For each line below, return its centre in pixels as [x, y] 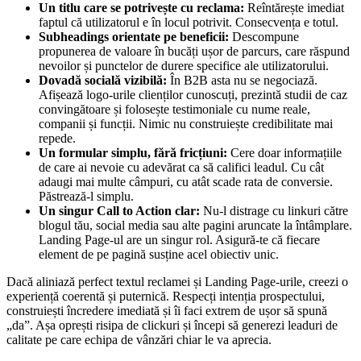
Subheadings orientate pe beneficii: [134, 37]
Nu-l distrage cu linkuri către [274, 211]
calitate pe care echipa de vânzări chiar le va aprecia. [139, 340]
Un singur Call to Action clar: [119, 211]
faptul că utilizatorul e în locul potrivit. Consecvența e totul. [189, 23]
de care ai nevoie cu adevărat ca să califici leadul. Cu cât [181, 168]
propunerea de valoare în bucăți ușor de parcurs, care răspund [194, 52]
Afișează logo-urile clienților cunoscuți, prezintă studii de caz [193, 95]
